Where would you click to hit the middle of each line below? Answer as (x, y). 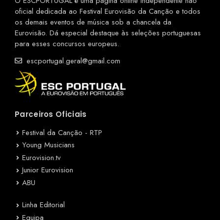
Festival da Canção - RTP (62, 132)
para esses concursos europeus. (67, 43)
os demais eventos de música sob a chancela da (93, 22)
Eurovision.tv (41, 157)
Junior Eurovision (48, 170)
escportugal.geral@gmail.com (72, 61)
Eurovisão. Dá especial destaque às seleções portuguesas (108, 33)
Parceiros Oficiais (51, 114)
